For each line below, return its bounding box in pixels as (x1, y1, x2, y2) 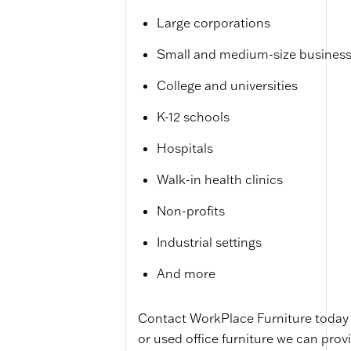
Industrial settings (156, 234, 262, 250)
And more (156, 266, 215, 281)
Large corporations (156, 15, 270, 31)
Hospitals (156, 140, 213, 156)
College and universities (156, 78, 298, 93)
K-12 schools (156, 109, 230, 125)
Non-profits (156, 203, 225, 219)
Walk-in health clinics (156, 172, 283, 187)
